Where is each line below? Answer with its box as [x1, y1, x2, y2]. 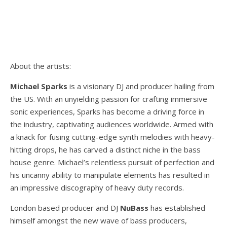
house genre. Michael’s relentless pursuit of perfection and [10, 157, 214, 167]
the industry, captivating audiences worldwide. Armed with [10, 119, 213, 129]
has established [148, 202, 205, 213]
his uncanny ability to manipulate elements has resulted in [10, 169, 210, 180]
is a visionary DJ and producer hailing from [67, 81, 214, 91]
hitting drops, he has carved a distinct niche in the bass [10, 144, 201, 155]
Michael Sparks [10, 81, 67, 91]
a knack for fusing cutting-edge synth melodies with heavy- [10, 131, 215, 142]
